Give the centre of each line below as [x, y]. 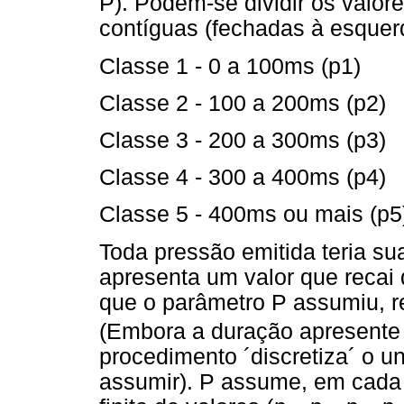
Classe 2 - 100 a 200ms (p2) [243, 103]
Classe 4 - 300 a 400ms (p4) [243, 178]
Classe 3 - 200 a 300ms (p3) [243, 140]
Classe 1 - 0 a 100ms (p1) [230, 66]
